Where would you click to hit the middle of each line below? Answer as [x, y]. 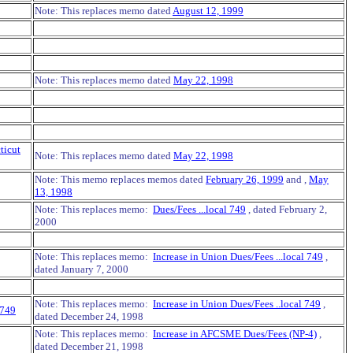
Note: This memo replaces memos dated [120, 179]
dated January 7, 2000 [82, 269]
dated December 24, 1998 [89, 316]
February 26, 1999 [245, 179]
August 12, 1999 [208, 11]
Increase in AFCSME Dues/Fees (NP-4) [235, 334]
